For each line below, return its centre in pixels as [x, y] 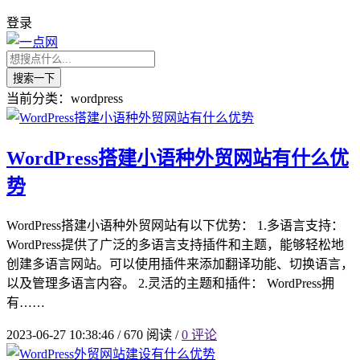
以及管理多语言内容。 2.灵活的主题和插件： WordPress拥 [170, 283]
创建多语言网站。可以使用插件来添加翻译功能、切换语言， [180, 264]
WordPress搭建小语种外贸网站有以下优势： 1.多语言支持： [175, 225]
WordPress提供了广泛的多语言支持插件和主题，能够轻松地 [175, 244]
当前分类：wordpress [65, 98]
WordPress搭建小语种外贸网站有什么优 [178, 158]
